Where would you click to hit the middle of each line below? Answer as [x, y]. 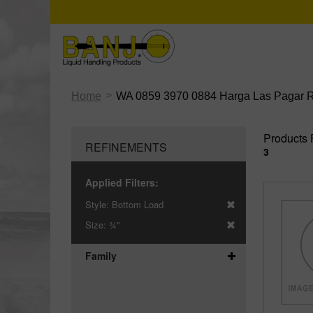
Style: [99, 204]
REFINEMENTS [126, 147]
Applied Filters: [122, 182]
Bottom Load [138, 204]
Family [101, 256]
